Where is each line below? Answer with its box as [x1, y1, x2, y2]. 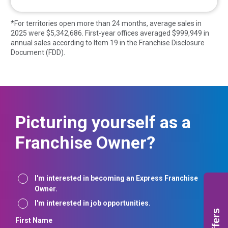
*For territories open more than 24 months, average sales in [11, 19, 202, 28]
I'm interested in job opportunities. [35, 199, 151, 208]
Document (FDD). [11, 48, 65, 57]
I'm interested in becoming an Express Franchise [35, 174, 198, 183]
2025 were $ [11, 29, 50, 38]
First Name [15, 216, 52, 225]
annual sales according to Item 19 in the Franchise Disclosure [11, 39, 205, 47]
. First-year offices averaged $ [82, 29, 176, 38]
